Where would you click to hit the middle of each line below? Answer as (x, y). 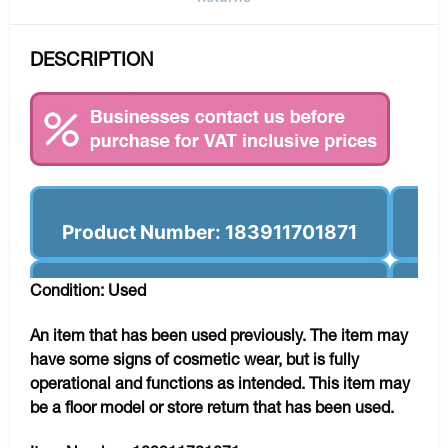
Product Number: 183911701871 (209, 231)
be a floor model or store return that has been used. (212, 406)
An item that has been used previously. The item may (219, 334)
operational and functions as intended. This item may (220, 382)
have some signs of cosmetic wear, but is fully (194, 358)
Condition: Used (88, 289)
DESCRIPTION (92, 58)
